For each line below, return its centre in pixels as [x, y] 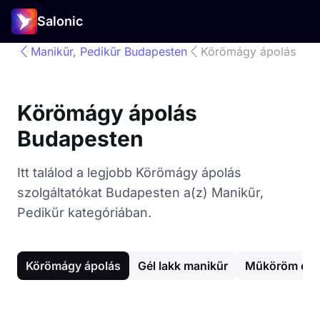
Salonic [60, 21]
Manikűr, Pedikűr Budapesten [109, 51]
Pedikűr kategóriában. [84, 212]
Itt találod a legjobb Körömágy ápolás [129, 172]
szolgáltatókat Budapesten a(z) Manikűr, [140, 192]
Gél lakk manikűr [183, 266]
